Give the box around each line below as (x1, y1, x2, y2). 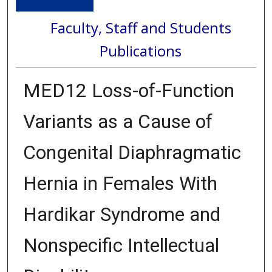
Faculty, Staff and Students (50, 17, 231, 38)
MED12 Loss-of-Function (22, 78, 234, 102)
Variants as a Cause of (22, 109, 212, 133)
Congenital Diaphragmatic (22, 140, 241, 164)
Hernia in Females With (22, 171, 217, 195)
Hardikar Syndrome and (22, 202, 220, 226)
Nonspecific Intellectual (22, 233, 219, 257)
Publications (100, 40, 182, 61)
